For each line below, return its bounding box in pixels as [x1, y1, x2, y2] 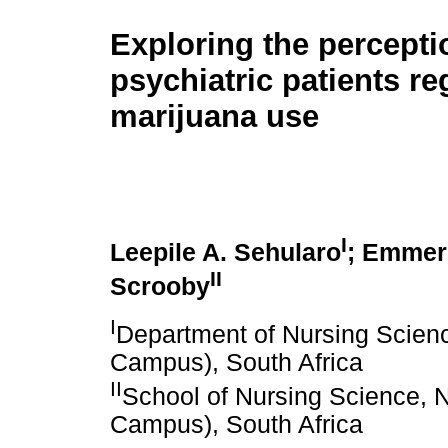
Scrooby [110, 273, 210, 301]
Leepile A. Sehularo [110, 239, 341, 267]
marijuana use [110, 99, 319, 135]
